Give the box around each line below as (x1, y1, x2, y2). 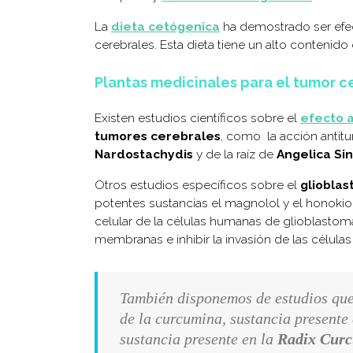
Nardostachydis (95, 146, 193, 162)
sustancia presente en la (120, 329, 277, 347)
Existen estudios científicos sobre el (95, 110, 300, 125)
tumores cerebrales (95, 128, 221, 143)
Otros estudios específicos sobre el (95, 176, 300, 192)
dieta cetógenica (111, 18, 220, 34)
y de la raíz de (193, 146, 277, 162)
